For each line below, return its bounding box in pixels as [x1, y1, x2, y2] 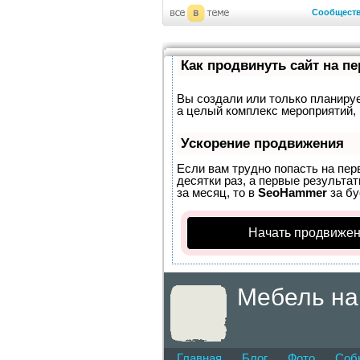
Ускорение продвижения [180, 136, 344, 151]
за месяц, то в [176, 186, 258, 199]
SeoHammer [257, 186, 327, 199]
